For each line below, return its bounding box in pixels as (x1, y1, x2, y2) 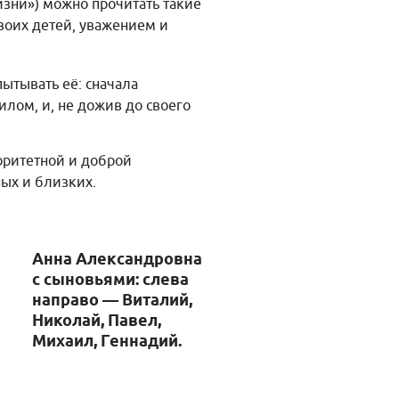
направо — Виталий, (32, 289, 192, 312)
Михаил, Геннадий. (32, 330, 182, 353)
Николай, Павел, (32, 310, 161, 332)
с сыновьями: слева (32, 269, 189, 291)
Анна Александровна (32, 248, 202, 271)
